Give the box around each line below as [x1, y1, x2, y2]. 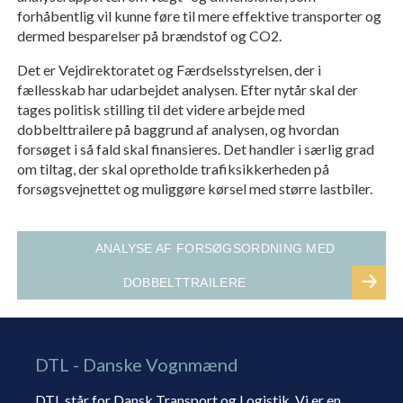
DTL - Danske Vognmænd [34, 354, 238, 376]
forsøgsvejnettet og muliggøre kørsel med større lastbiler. [16, 180, 372, 198]
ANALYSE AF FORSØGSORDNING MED [94, 241, 336, 256]
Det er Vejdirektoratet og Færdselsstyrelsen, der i [16, 61, 321, 79]
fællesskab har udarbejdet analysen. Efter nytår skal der [16, 81, 358, 99]
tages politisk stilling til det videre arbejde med [16, 101, 305, 119]
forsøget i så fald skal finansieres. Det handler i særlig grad [16, 140, 374, 158]
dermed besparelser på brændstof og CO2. [16, 27, 282, 45]
